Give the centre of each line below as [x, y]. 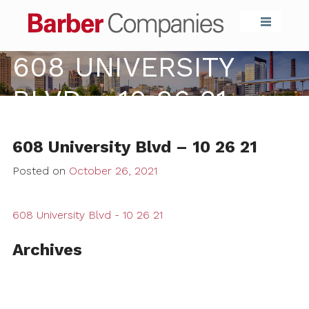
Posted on [40, 170]
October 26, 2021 [113, 170]
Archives [47, 249]
